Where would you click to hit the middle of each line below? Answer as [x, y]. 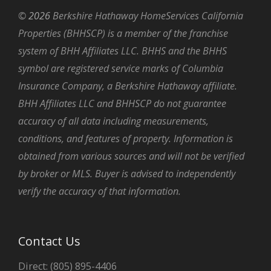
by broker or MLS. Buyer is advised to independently [127, 173]
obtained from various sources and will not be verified [131, 156]
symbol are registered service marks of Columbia [121, 68]
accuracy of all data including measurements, [113, 121]
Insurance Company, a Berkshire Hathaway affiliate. [128, 86]
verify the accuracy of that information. [100, 191]
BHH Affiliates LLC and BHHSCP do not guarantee [122, 103]
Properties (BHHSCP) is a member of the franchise [123, 33]
